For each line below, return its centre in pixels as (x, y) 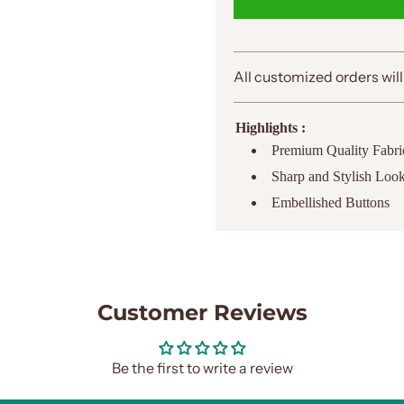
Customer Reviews (202, 312)
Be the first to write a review (202, 367)
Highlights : (271, 127)
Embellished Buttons (331, 202)
